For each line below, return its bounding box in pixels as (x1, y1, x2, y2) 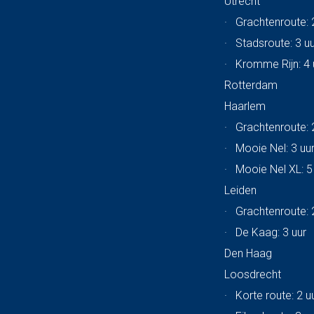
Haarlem (224, 100, 266, 114)
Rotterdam (224, 78, 278, 93)
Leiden (224, 184, 257, 198)
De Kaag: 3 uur (235, 226, 307, 240)
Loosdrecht (224, 268, 282, 282)
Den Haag (224, 247, 273, 261)
